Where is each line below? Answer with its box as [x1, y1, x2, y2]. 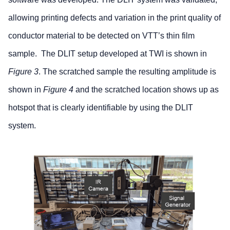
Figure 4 [43, 85, 73, 94]
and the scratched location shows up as [73, 85, 219, 94]
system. [8, 121, 36, 130]
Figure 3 [8, 67, 39, 76]
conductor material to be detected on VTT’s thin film [8, 31, 195, 41]
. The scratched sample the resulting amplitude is [39, 67, 216, 76]
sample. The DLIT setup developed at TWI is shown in [8, 49, 207, 59]
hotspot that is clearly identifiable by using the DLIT [8, 103, 193, 112]
